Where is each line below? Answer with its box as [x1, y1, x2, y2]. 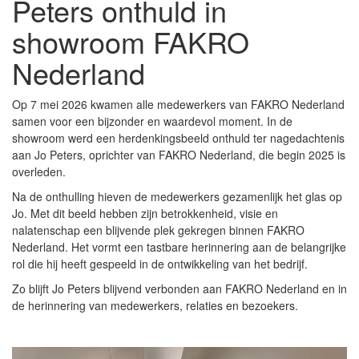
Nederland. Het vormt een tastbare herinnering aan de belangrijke [12, 239, 346, 255]
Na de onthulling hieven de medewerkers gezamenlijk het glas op [12, 188, 342, 204]
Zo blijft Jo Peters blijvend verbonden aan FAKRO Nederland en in [12, 280, 347, 296]
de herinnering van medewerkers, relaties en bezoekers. [12, 297, 298, 313]
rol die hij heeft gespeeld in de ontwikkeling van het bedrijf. [12, 256, 308, 272]
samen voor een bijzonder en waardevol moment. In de [12, 113, 292, 129]
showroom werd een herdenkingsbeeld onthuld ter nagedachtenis [12, 130, 345, 146]
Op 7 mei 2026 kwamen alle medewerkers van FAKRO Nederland [12, 96, 345, 112]
